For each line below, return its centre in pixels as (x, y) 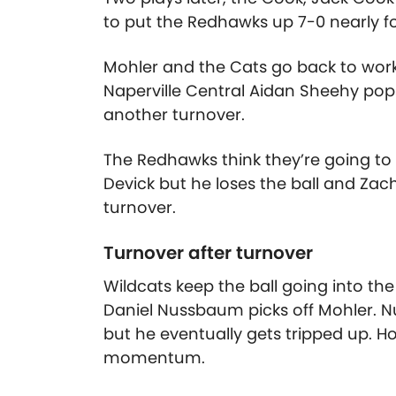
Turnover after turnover (208, 253)
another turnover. (174, 115)
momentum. (154, 358)
